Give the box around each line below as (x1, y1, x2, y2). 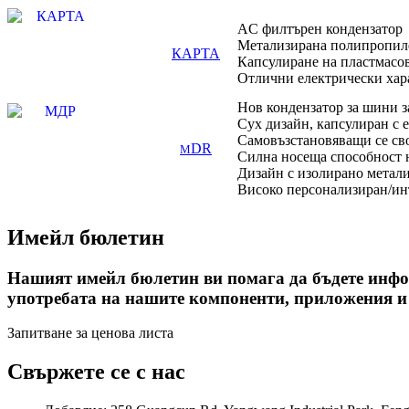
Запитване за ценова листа (7, 325, 173, 341)
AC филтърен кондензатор (237, 20, 403, 37)
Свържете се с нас (7, 360, 185, 384)
